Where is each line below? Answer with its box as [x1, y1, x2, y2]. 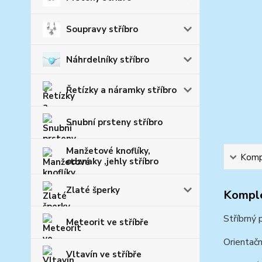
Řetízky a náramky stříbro [66, 84, 177, 96]
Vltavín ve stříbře [66, 249, 142, 261]
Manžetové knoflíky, [66, 145, 150, 157]
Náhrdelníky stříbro [66, 53, 149, 65]
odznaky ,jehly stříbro [66, 156, 158, 168]
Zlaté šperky [66, 184, 120, 196]
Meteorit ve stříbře [66, 216, 149, 229]
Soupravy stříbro [66, 23, 138, 35]
